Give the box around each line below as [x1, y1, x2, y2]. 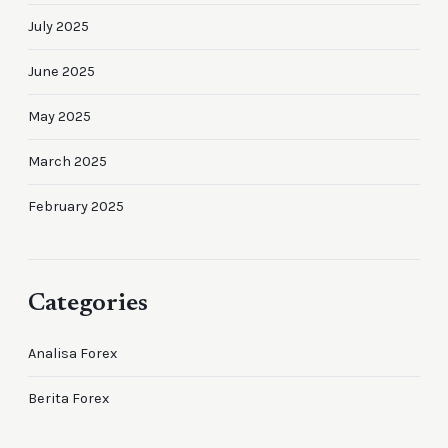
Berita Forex [28, 390, 109, 408]
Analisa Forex [28, 345, 117, 363]
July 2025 [28, 17, 89, 35]
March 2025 [28, 152, 107, 170]
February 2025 [28, 197, 124, 215]
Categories [28, 291, 148, 317]
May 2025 [28, 107, 91, 125]
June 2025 [28, 62, 95, 80]
